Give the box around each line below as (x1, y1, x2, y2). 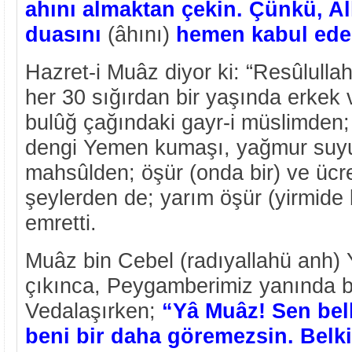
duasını (25, 22, 101, 46)
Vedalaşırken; (25, 299, 162, 323)
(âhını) (101, 22, 176, 46)
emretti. (25, 211, 97, 235)
